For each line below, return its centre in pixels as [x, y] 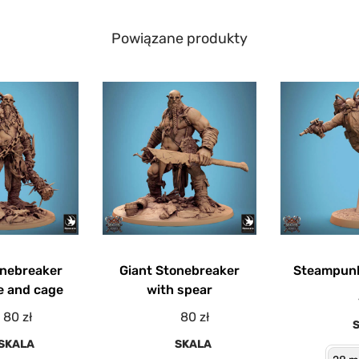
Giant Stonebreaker [179, 271]
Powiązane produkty [179, 38]
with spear [179, 290]
